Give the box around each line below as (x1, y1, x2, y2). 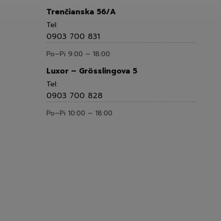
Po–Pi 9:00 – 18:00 (46, 49, 110, 60)
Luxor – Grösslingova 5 (46, 66, 137, 77)
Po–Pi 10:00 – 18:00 (46, 108, 112, 119)
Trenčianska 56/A (46, 6, 116, 18)
